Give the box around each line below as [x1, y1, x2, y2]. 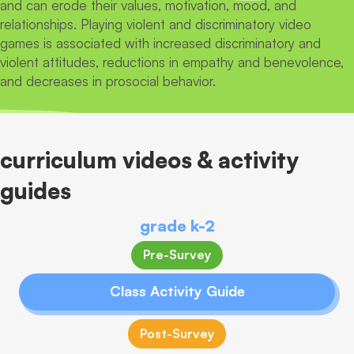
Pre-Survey [143, 247, 211, 263]
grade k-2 [139, 215, 215, 235]
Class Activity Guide [109, 282, 245, 300]
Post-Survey [140, 325, 214, 341]
